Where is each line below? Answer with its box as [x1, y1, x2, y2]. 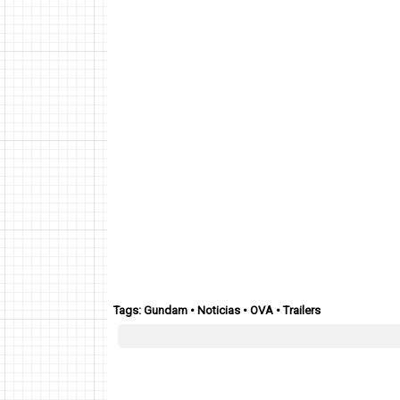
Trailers [283, 303, 321, 317]
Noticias [197, 303, 240, 317]
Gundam [144, 303, 187, 317]
